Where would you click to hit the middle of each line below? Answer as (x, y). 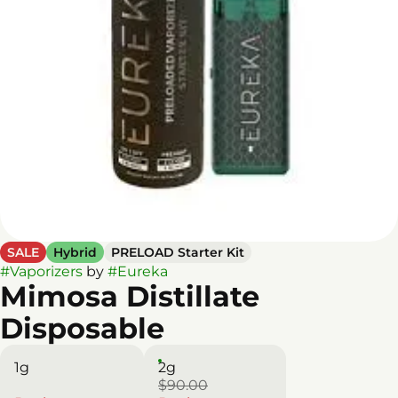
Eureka (143, 271)
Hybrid (75, 252)
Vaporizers (46, 271)
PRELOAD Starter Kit (178, 252)
